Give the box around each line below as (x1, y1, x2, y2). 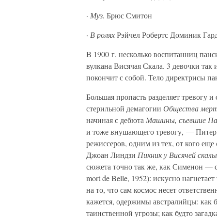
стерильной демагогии (86, 103, 163, 113)
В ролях (90, 30, 115, 40)
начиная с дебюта (86, 115, 146, 125)
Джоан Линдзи (86, 150, 138, 160)
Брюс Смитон (105, 10, 152, 20)
